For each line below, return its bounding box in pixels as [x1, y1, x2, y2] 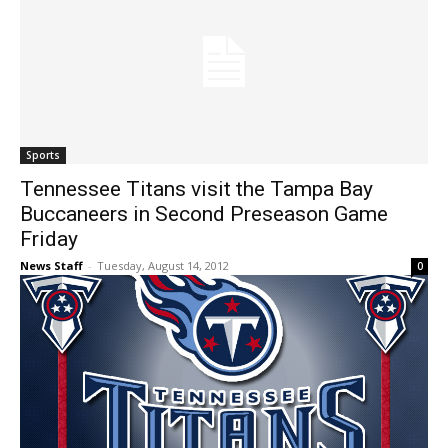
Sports [26, 148, 60, 163]
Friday [20, 227, 78, 252]
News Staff [20, 258, 83, 274]
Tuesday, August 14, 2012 [97, 258, 229, 274]
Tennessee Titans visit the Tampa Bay [20, 177, 373, 202]
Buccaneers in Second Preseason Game [20, 202, 388, 227]
